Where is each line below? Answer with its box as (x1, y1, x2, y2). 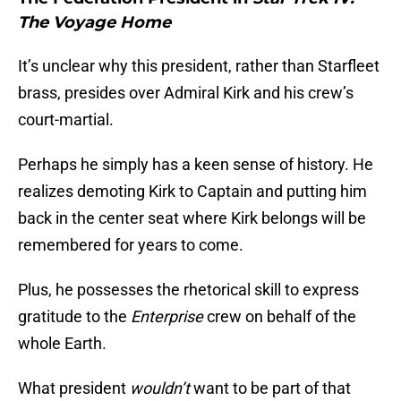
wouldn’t (130, 379, 190, 398)
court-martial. (18, 110, 114, 130)
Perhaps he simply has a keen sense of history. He (18, 155, 373, 175)
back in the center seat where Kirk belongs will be (18, 209, 366, 228)
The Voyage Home (18, 13, 171, 33)
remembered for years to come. (18, 235, 243, 255)
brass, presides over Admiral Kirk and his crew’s (18, 83, 354, 103)
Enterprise (131, 307, 203, 327)
